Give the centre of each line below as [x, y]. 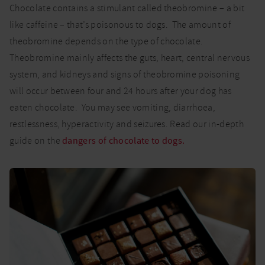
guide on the [36, 141]
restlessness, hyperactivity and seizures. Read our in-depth [127, 124]
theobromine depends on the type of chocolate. [107, 41]
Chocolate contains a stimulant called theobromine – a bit [127, 8]
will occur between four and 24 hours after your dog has [121, 91]
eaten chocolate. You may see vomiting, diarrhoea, [113, 108]
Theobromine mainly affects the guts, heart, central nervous [130, 58]
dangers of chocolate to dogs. [124, 141]
